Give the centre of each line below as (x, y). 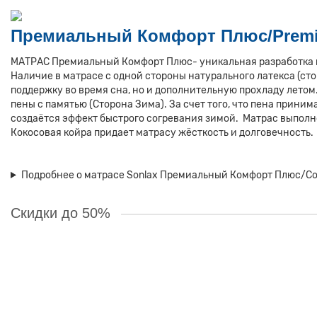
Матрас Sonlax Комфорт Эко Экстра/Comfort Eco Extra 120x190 (158, 267)
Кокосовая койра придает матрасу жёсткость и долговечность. (162, 133)
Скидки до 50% (60, 213)
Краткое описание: (53, 283)
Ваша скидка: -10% (54, 244)
